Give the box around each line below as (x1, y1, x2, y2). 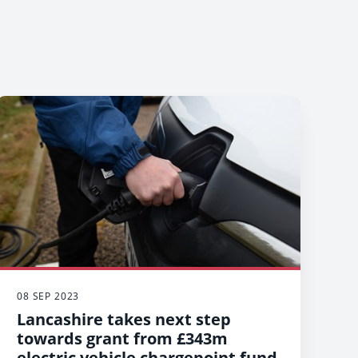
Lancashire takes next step (17, 308, 231, 330)
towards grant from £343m (17, 327, 228, 349)
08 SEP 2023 (17, 288, 80, 303)
